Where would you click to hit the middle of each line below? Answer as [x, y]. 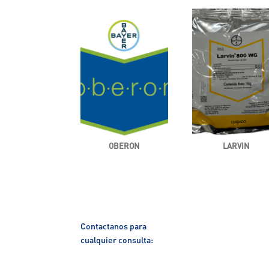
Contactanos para [114, 225]
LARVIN [236, 145]
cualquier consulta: [117, 239]
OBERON [124, 145]
